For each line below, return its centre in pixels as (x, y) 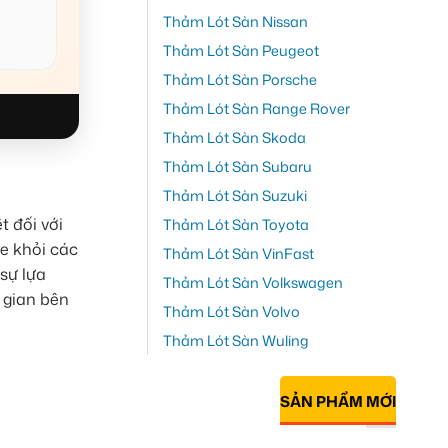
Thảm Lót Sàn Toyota (235, 225)
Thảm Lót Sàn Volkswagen (252, 283)
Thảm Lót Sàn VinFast (238, 254)
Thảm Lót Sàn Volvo (231, 312)
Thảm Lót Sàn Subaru (237, 167)
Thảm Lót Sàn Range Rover (256, 109)
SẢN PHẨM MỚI (338, 402)
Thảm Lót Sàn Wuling (235, 341)
